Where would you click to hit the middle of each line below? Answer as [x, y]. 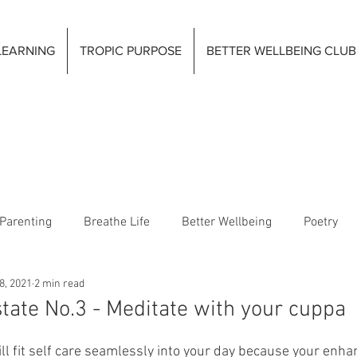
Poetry [321, 222]
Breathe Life [117, 222]
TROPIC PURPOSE [131, 51]
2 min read [59, 284]
